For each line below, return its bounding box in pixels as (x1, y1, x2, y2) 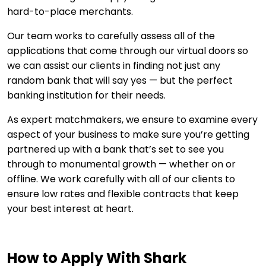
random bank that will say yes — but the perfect (7, 74, 233, 88)
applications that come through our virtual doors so (7, 44, 248, 58)
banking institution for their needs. (7, 88, 166, 103)
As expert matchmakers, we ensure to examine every (7, 113, 258, 127)
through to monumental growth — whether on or (7, 157, 236, 172)
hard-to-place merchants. (7, 5, 133, 19)
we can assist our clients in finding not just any (7, 59, 220, 73)
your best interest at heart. (7, 202, 134, 216)
